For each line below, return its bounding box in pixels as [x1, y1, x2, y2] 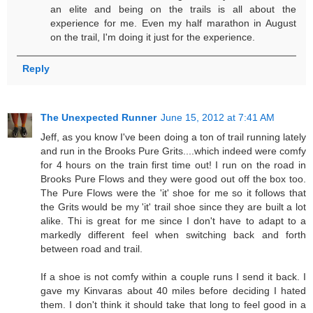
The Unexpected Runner [41, 111, 156, 123]
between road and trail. [41, 242, 143, 254]
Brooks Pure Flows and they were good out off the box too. [41, 173, 306, 184]
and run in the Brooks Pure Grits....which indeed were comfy [41, 145, 306, 156]
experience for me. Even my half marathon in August [50, 17, 296, 29]
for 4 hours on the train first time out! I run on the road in [41, 159, 306, 170]
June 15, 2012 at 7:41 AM [161, 111, 275, 123]
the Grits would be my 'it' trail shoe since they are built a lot [41, 201, 306, 212]
